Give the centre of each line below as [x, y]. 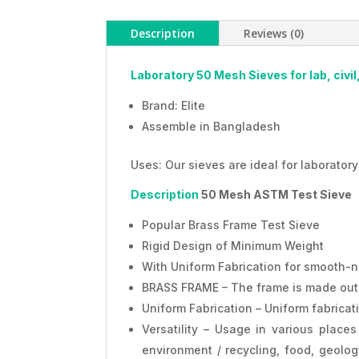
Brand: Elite [173, 105]
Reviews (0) [274, 33]
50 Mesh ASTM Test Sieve [275, 194]
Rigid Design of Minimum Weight [233, 245]
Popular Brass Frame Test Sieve [231, 224]
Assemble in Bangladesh [211, 126]
